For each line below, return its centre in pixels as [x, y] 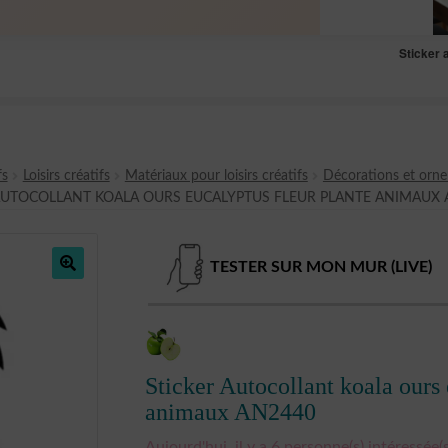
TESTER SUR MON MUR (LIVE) [320, 267]
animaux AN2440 [230, 412]
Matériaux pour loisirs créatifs [216, 176]
